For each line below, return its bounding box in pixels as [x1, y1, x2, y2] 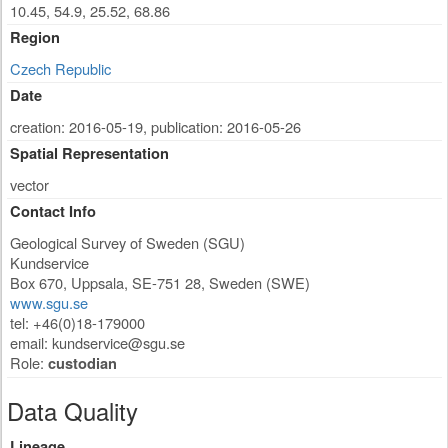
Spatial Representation [10, 143, 169, 164]
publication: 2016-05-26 [151, 116, 301, 137]
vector [10, 174, 49, 195]
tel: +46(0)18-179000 [10, 312, 145, 333]
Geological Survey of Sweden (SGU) [10, 232, 245, 253]
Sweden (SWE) [209, 272, 310, 293]
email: [10, 332, 52, 353]
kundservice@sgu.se [52, 332, 185, 353]
